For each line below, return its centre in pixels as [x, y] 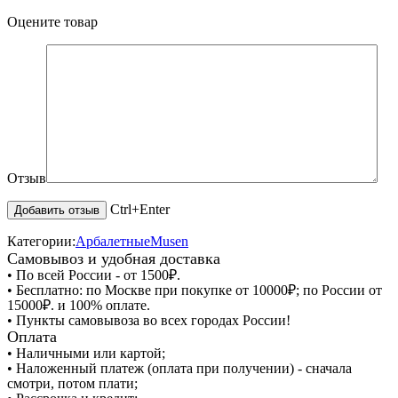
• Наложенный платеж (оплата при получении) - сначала [179, 369]
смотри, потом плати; [72, 384]
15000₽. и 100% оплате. [79, 306]
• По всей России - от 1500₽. [94, 275]
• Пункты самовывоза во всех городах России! [149, 321]
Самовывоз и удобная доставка [114, 259]
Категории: [41, 242]
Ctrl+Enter [140, 210]
